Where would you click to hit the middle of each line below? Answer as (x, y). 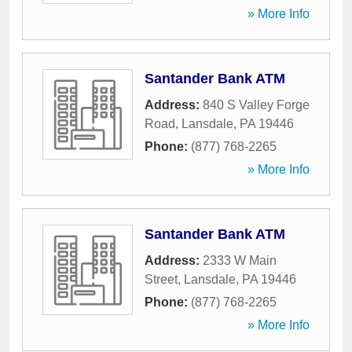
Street (161, 279)
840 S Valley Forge (256, 105)
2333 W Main (240, 260)
